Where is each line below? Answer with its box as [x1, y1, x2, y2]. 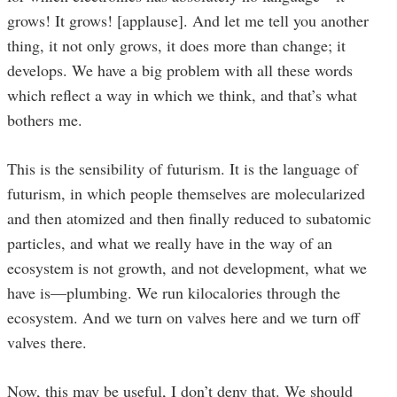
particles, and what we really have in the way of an [7, 231, 332, 253]
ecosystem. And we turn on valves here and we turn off [7, 306, 360, 328]
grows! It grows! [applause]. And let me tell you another [7, 9, 369, 31]
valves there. [7, 331, 92, 353]
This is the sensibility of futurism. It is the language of [7, 157, 358, 179]
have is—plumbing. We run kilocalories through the [7, 281, 340, 303]
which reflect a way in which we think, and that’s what [7, 83, 357, 105]
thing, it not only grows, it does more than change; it [7, 34, 346, 56]
